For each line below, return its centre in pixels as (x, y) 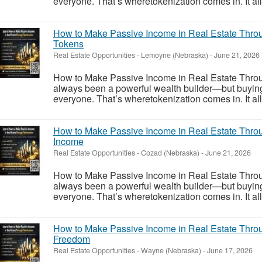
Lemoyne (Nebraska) (175, 55)
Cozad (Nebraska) (170, 152)
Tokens (68, 43)
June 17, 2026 (229, 250)
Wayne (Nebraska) (171, 250)
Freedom (72, 239)
